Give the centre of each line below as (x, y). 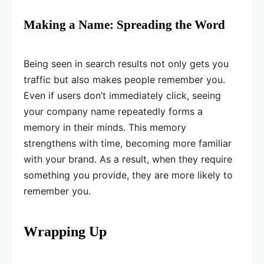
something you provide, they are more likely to (128, 175)
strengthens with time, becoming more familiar (128, 143)
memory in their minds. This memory (105, 128)
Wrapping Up (65, 232)
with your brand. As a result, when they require (128, 159)
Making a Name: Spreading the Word (124, 25)
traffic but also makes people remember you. (124, 80)
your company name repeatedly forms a (113, 112)
